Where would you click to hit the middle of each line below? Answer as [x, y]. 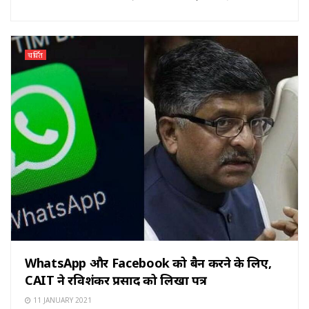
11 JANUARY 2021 [61, 300]
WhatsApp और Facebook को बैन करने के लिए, [148, 262]
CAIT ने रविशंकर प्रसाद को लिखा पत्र [116, 280]
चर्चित [36, 54]
